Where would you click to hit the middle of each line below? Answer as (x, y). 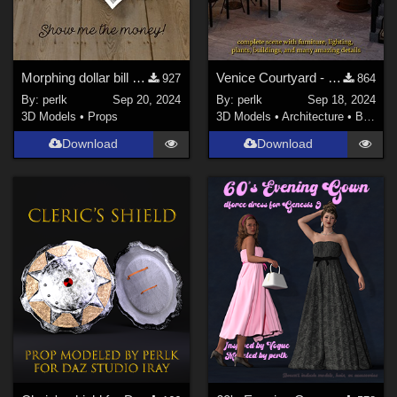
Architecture (312, 116)
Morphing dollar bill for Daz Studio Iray (139, 78)
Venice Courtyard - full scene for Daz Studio (334, 78)
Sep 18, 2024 (341, 99)
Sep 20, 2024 (147, 99)
